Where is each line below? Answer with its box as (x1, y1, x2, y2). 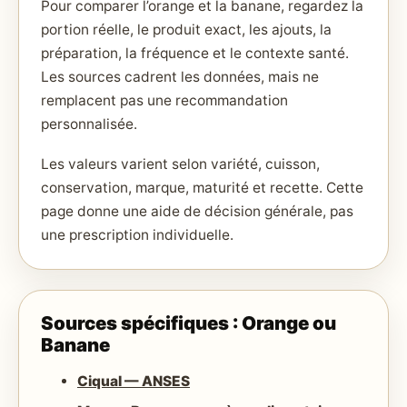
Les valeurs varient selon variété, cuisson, (41, 154, 320, 173)
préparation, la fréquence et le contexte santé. (41, 45, 349, 63)
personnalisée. (41, 115, 137, 134)
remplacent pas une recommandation (41, 92, 288, 110)
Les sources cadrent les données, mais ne (41, 68, 319, 86)
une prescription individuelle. (41, 225, 233, 243)
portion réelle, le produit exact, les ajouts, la (41, 21, 332, 39)
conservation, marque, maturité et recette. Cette (41, 178, 363, 196)
